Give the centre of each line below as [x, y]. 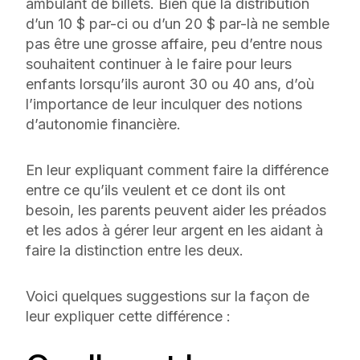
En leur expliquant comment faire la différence [177, 170]
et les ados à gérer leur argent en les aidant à [174, 230]
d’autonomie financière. [105, 124]
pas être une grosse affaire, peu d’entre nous [174, 44]
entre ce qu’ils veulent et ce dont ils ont [155, 190]
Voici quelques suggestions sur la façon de [168, 296]
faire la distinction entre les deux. [135, 250]
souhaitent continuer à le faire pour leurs [159, 64]
